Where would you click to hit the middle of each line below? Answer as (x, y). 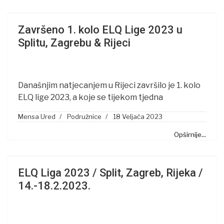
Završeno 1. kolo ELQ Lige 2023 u (100, 30)
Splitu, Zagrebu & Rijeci (74, 43)
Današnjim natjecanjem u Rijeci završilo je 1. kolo (109, 85)
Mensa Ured (37, 116)
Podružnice (84, 116)
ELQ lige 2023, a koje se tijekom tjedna (90, 97)
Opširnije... (190, 134)
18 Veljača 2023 (138, 116)
